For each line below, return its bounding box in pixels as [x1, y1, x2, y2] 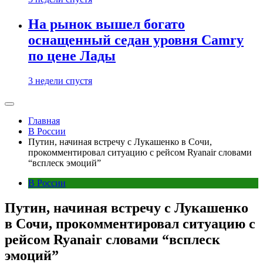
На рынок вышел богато [28, 16, 185, 32]
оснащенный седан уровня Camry [28, 32, 244, 48]
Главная [28, 115, 60, 126]
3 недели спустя [28, 75, 92, 86]
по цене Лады [28, 48, 116, 63]
